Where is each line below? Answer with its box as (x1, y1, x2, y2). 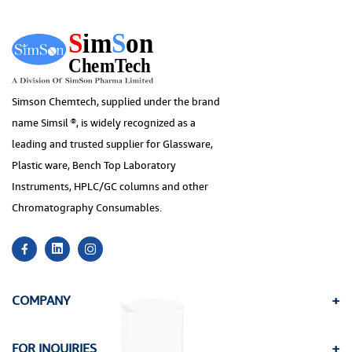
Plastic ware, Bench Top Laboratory (12, 158, 176, 171)
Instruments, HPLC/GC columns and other (12, 179, 208, 192)
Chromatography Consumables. (12, 200, 162, 214)
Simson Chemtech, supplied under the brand (12, 94, 220, 108)
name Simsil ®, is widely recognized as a (12, 115, 196, 129)
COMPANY (12, 291, 71, 308)
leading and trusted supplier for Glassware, (12, 137, 213, 150)
